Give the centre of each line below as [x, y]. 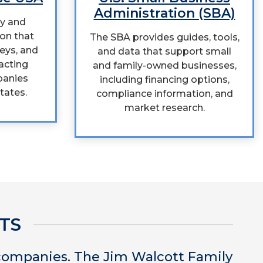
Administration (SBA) [164, 13]
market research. [164, 108]
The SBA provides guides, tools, [164, 37]
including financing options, [164, 80]
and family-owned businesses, [164, 65]
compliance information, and [164, 94]
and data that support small [164, 51]
